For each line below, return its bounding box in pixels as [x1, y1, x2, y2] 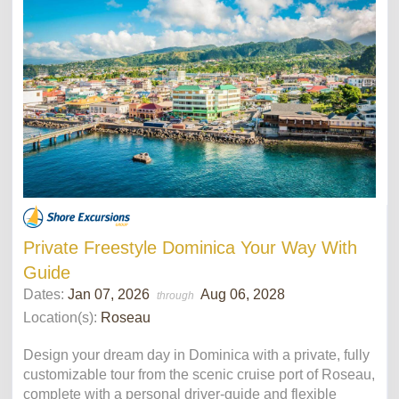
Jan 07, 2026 [68, 286, 153, 302]
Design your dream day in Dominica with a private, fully [23, 346, 370, 362]
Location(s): [23, 309, 97, 325]
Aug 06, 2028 [200, 286, 285, 302]
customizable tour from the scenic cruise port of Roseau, [23, 366, 375, 382]
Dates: [23, 286, 68, 302]
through [157, 289, 197, 302]
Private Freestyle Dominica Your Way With [23, 237, 357, 257]
